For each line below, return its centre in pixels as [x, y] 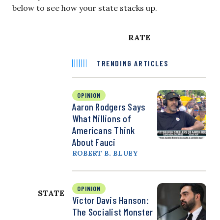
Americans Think [104, 130]
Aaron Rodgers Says [109, 106]
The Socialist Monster [113, 211]
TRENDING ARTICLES [133, 63]
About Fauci [94, 142]
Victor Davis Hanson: [110, 200]
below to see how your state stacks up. [85, 8]
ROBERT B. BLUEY [105, 153]
